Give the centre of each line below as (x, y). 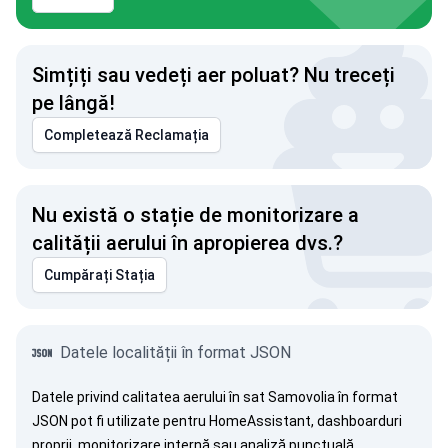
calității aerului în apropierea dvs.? (187, 243)
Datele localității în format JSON (175, 352)
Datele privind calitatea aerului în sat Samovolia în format (215, 397)
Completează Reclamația (126, 135)
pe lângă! (73, 103)
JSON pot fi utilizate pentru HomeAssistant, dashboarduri (217, 421)
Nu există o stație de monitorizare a (195, 215)
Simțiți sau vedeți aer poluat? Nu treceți (213, 75)
